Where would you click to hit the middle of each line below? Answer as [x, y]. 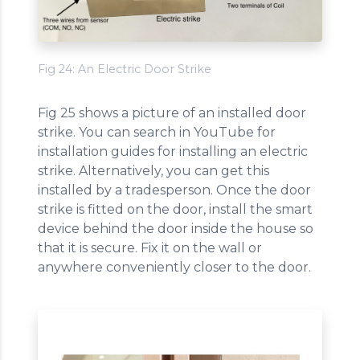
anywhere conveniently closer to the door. [174, 268]
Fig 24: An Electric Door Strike [125, 70]
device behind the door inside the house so [176, 229]
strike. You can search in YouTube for [157, 133]
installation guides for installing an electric [173, 152]
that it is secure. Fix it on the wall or [150, 248]
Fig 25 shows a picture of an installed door [172, 113]
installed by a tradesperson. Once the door [174, 190]
